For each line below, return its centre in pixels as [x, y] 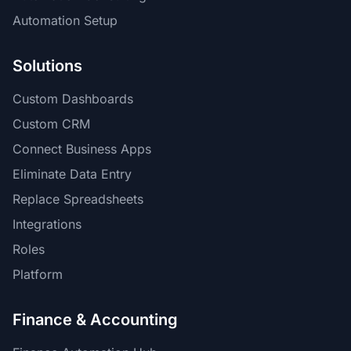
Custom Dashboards [73, 99]
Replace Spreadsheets [78, 199]
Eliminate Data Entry [72, 174]
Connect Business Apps [82, 149]
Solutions [47, 66]
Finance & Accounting [95, 320]
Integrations [47, 224]
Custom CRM [51, 124]
